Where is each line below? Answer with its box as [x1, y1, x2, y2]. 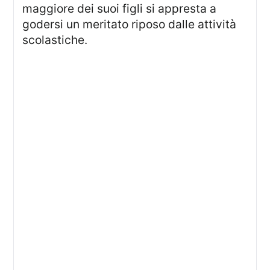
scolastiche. [22, 33, 88, 48]
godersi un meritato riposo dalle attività [22, 17, 237, 32]
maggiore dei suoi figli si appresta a [22, 1, 217, 16]
